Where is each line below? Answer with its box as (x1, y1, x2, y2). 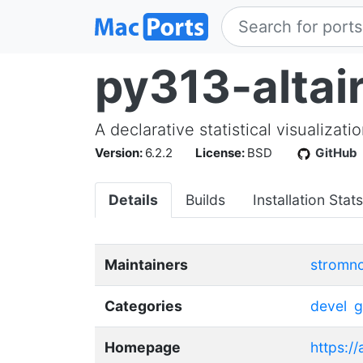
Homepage (105, 339, 181, 356)
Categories (105, 297, 182, 314)
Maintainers (105, 256, 188, 273)
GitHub (315, 145, 357, 160)
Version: (95, 145, 145, 160)
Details (109, 191, 158, 208)
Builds (186, 191, 225, 208)
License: (195, 145, 247, 160)
